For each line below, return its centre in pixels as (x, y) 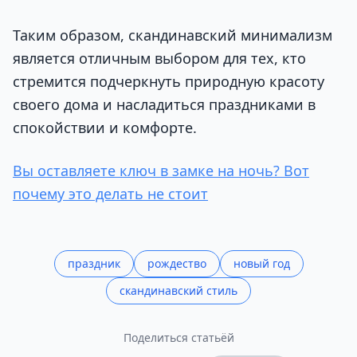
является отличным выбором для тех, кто (159, 59)
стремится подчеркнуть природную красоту (169, 82)
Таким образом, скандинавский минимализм (173, 35)
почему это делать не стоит (110, 193)
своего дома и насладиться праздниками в (164, 105)
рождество (177, 263)
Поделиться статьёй (178, 337)
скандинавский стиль (178, 290)
